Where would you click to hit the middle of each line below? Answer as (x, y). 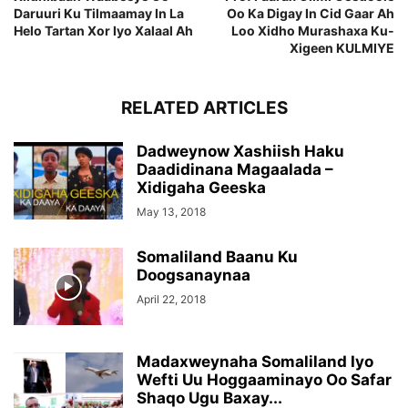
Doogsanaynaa (194, 275)
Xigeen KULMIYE (342, 48)
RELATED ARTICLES (204, 108)
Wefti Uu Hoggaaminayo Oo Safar (264, 380)
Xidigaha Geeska (201, 188)
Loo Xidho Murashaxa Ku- (313, 31)
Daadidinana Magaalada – (235, 170)
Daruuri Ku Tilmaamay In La (99, 14)
